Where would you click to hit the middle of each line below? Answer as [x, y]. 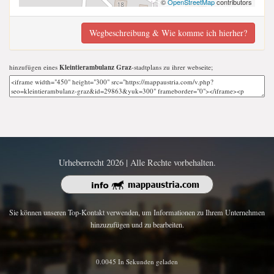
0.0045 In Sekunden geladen [137, 262]
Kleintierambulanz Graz [95, 68]
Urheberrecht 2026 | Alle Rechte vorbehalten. [137, 163]
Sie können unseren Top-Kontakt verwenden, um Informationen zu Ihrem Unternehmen [137, 212]
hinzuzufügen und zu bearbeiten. [137, 224]
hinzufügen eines [34, 67]
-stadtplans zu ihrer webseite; [172, 67]
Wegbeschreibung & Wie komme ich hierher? [168, 33]
